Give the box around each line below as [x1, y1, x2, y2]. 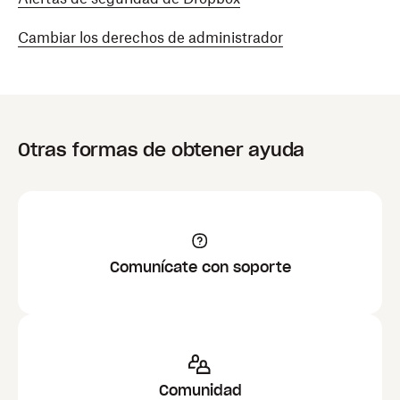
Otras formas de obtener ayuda [18, 138, 305, 162]
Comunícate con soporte [109, 258, 291, 276]
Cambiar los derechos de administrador [18, 29, 283, 46]
